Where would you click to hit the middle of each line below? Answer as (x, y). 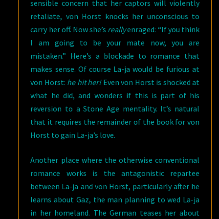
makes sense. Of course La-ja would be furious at (115, 69)
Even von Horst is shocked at (151, 82)
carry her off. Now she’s (69, 30)
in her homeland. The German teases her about (115, 213)
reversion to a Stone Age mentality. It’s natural (115, 109)
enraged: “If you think (164, 30)
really (118, 30)
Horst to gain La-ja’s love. (73, 135)
